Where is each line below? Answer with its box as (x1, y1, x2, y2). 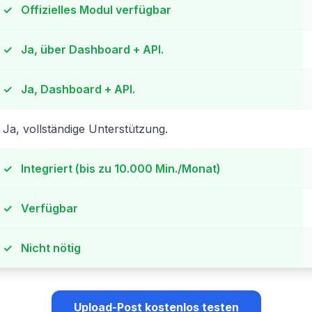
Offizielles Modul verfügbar (18, 3, 171, 17)
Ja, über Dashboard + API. (18, 42, 164, 56)
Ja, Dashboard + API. (18, 82, 135, 96)
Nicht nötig (18, 241, 81, 255)
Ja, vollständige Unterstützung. (3, 122, 168, 136)
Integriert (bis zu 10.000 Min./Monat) (18, 162, 221, 175)
